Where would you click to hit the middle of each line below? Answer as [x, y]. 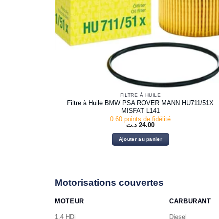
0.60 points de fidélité [141, 119]
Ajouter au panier [141, 139]
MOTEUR [69, 201]
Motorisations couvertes [109, 182]
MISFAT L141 [140, 110]
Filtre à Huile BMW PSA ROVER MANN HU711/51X [141, 103]
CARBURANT [190, 201]
